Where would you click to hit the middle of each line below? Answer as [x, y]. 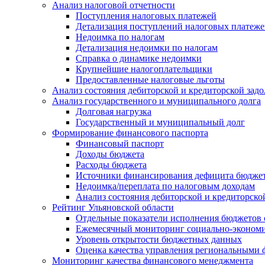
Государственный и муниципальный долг [160, 122]
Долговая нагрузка [114, 111]
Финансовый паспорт [120, 143]
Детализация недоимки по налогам [147, 47]
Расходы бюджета [111, 164]
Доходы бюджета [110, 154]
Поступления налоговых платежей [146, 15]
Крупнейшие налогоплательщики [144, 69]
